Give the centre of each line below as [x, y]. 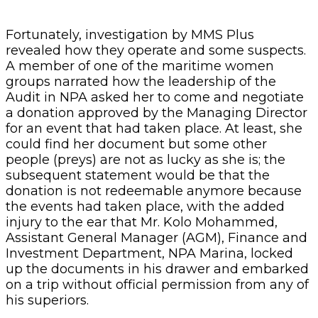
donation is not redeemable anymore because [154, 191]
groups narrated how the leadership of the [141, 81]
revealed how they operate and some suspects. [158, 50]
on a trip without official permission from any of [157, 284]
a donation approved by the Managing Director [157, 113]
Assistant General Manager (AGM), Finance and [157, 237]
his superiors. [47, 300]
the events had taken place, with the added [145, 206]
